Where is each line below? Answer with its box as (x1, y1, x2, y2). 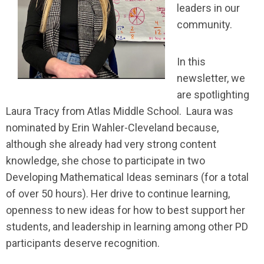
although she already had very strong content (6, 137, 216, 150)
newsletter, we (177, 71, 245, 84)
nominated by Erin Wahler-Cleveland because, (6, 121, 219, 134)
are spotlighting (177, 88, 249, 101)
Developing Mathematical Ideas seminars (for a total (6, 170, 249, 183)
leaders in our (177, 1, 240, 14)
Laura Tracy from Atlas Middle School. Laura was (6, 104, 233, 117)
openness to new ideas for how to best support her (6, 203, 245, 216)
